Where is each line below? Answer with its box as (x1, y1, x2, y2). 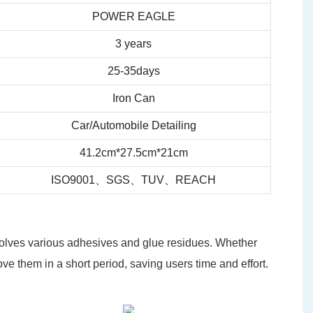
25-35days (107, 65, 160, 78)
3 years (115, 38, 152, 50)
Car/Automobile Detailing (71, 119, 196, 132)
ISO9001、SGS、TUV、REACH (51, 174, 216, 187)
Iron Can (112, 92, 155, 105)
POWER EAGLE (92, 10, 175, 23)
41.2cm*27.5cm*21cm (79, 147, 188, 159)
